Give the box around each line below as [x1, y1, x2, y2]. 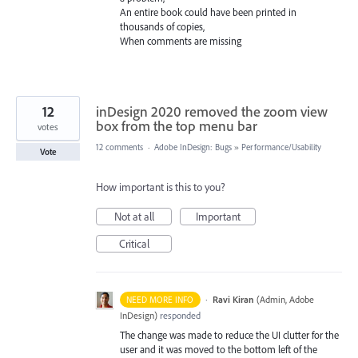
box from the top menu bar [96, 117, 257, 136]
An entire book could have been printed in [120, 6, 296, 19]
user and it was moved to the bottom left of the [120, 343, 317, 356]
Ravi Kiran [212, 293, 254, 306]
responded [157, 309, 201, 322]
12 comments [96, 141, 143, 153]
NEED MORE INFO [126, 294, 194, 306]
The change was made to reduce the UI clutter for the [120, 328, 339, 342]
